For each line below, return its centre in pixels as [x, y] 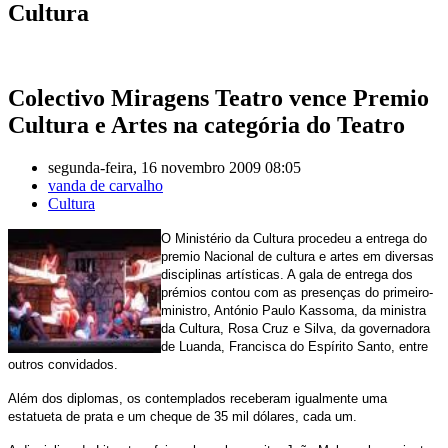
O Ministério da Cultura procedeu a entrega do [294, 238]
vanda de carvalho [105, 185]
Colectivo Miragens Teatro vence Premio [218, 97]
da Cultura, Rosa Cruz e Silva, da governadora [295, 328]
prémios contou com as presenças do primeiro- [297, 292]
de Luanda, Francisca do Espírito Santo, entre [294, 346]
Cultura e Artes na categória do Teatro [206, 124]
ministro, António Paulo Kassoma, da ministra [293, 310]
